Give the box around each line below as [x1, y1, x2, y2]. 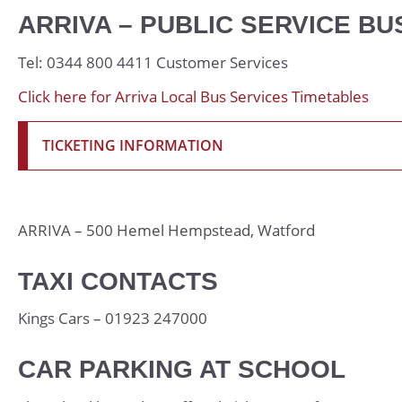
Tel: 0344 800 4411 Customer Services [18, 51, 288, 73]
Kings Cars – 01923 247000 [18, 308, 211, 329]
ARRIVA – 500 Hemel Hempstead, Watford [18, 219, 319, 240]
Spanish [275, 92, 329, 111]
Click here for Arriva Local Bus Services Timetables [18, 86, 369, 108]
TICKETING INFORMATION [42, 135, 223, 156]
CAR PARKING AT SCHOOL [18, 354, 345, 384]
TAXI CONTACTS [18, 266, 218, 295]
